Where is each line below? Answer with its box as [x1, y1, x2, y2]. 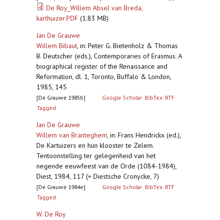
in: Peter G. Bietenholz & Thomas [80, 41, 178, 50]
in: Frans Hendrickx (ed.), [110, 131, 181, 139]
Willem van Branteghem [36, 131, 107, 139]
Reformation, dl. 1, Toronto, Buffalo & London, [36, 72, 171, 81]
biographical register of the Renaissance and [36, 62, 167, 71]
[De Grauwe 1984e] [36, 183, 85, 191]
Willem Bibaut [36, 41, 77, 50]
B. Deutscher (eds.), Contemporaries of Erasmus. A [36, 52, 182, 60]
